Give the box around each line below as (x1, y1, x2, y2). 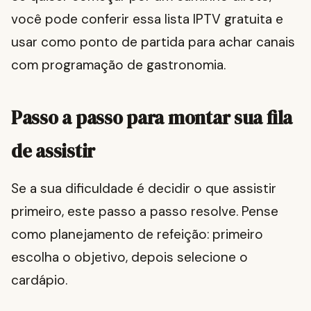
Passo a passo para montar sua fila (11, 105, 293, 131)
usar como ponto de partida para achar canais (11, 33, 295, 51)
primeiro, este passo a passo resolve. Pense (11, 203, 278, 221)
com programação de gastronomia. (11, 56, 226, 74)
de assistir (11, 138, 96, 165)
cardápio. (11, 271, 67, 289)
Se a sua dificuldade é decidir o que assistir (11, 180, 276, 198)
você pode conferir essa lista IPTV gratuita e (11, 10, 283, 28)
